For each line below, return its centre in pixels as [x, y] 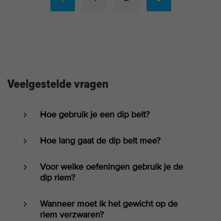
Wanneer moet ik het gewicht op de [109, 204]
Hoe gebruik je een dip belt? [95, 115]
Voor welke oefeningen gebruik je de [111, 167]
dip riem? [57, 178]
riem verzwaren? [72, 215]
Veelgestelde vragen [58, 84]
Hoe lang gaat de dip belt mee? [100, 141]
